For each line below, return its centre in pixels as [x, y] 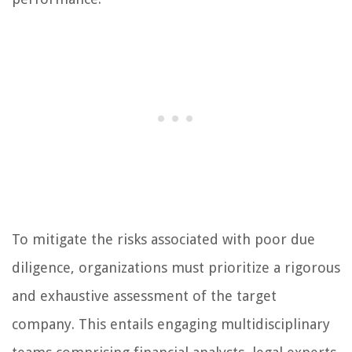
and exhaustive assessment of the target [144, 296]
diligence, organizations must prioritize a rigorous [176, 268]
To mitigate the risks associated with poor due [163, 240]
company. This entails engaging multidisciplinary [171, 324]
